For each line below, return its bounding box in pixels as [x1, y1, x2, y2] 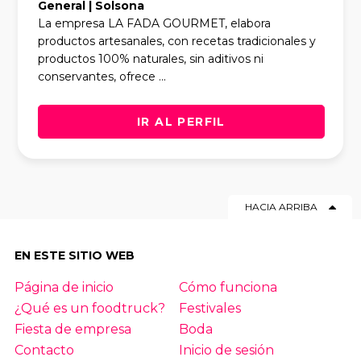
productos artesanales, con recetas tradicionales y [38, 33, 317, 48]
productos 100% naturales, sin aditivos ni [38, 51, 264, 66]
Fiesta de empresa [14, 321, 131, 337]
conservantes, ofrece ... [38, 68, 167, 84]
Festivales [178, 300, 241, 316]
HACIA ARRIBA [244, 200, 317, 213]
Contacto [14, 342, 74, 358]
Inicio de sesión [178, 342, 274, 358]
